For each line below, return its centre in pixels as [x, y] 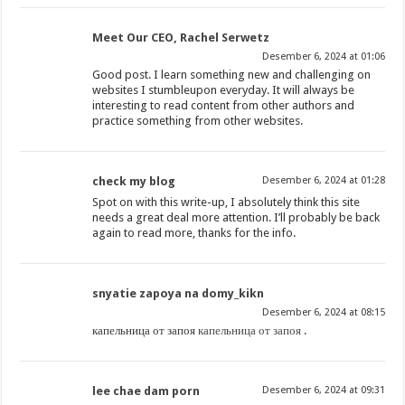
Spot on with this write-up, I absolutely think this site [226, 202]
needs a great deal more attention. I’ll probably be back [236, 218]
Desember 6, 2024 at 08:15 [323, 313]
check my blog [134, 182]
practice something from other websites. [198, 121]
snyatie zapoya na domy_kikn [179, 294]
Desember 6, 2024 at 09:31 [323, 391]
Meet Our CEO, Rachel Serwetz [181, 38]
